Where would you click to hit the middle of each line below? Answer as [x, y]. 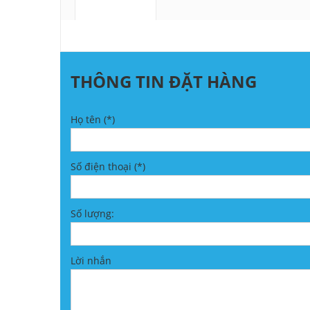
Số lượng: [92, 214]
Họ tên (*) [93, 120]
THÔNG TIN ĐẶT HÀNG [164, 82]
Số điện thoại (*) [108, 167]
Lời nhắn [91, 261]
